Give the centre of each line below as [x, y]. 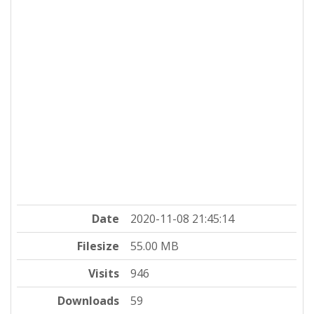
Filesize [98, 246]
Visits [104, 273]
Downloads [89, 300]
